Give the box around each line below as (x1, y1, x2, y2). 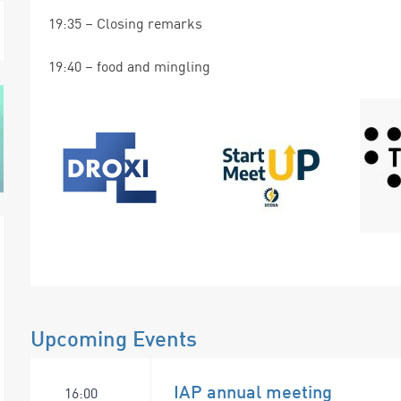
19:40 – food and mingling (48, 57, 210, 76)
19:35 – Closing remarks (48, 14, 202, 33)
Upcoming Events (30, 325, 197, 353)
